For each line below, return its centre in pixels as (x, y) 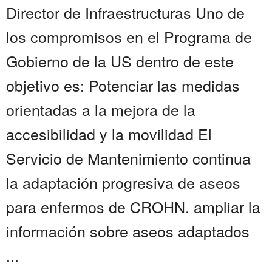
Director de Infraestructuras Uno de (125, 12)
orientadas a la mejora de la (101, 110)
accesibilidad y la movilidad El (109, 134)
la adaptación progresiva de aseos (123, 182)
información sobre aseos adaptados (128, 231)
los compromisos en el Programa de (129, 37)
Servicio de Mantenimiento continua (128, 158)
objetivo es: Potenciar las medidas (123, 85)
